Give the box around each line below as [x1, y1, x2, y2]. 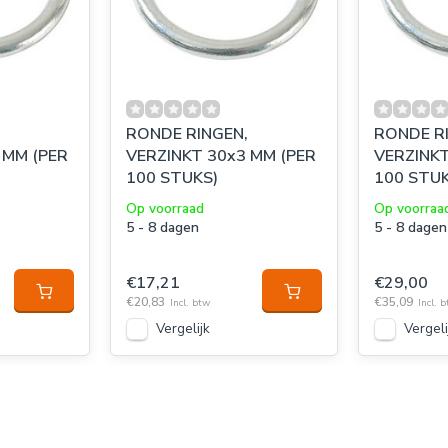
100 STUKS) [126, 167, 218, 189]
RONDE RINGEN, [126, 123, 248, 145]
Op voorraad [126, 199, 204, 218]
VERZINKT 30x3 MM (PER [126, 145, 316, 167]
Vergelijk [156, 319, 210, 338]
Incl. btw [170, 296, 210, 310]
